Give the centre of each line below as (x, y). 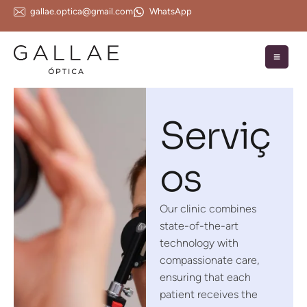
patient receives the (209, 295)
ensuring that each (206, 278)
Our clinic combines (208, 209)
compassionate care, (210, 260)
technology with (199, 243)
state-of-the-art (199, 226)
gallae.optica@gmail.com (82, 11)
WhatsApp (171, 11)
